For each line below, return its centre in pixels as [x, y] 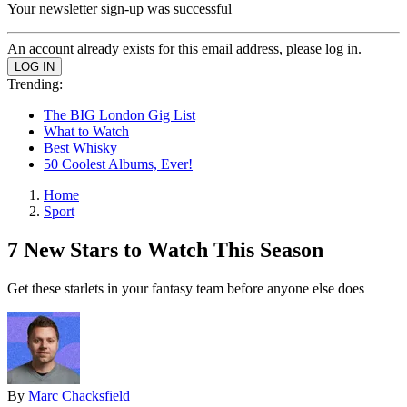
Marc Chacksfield [79, 395]
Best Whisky [80, 148]
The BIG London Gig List [119, 115]
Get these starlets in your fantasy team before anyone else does [186, 288]
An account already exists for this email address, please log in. [184, 49]
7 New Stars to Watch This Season [165, 249]
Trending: [35, 84]
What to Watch [86, 131]
